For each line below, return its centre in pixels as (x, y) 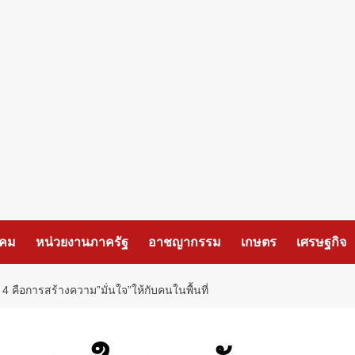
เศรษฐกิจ (321, 242)
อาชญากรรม (185, 242)
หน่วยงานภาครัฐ (82, 242)
